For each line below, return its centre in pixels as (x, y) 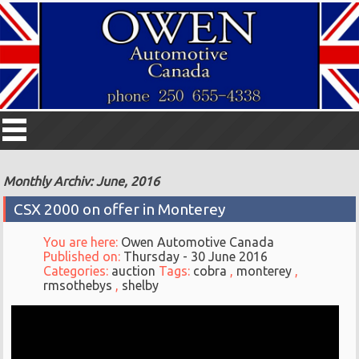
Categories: (78, 271)
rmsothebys (78, 286)
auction (134, 271)
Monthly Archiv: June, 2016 (82, 182)
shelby (141, 286)
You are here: (83, 242)
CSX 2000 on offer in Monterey (120, 210)
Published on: (84, 257)
